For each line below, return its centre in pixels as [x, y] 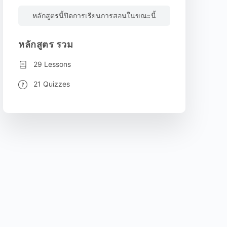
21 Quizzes [52, 84]
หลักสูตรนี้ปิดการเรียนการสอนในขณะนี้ [94, 15]
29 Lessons [52, 64]
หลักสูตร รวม [46, 44]
